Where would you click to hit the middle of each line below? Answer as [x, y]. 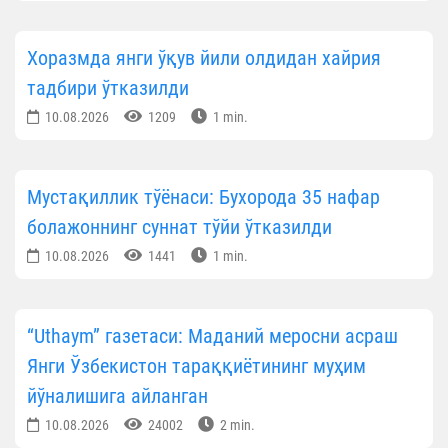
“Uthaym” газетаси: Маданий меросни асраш [212, 335]
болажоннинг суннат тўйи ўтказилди [179, 226]
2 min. [236, 424]
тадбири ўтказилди [108, 87]
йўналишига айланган [117, 395]
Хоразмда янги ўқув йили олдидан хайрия [204, 57]
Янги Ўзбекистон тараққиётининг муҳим [196, 365]
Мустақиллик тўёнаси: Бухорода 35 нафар [203, 196]
